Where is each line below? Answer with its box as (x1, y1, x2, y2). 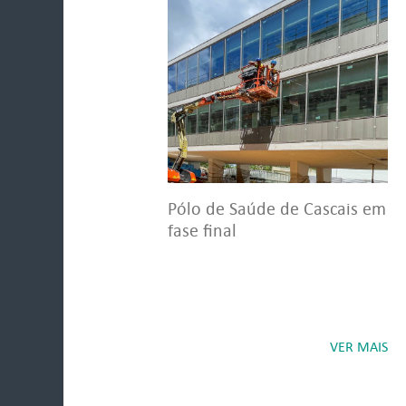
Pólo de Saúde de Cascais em (168, 198, 386, 219)
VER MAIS (330, 338, 388, 355)
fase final (168, 219, 237, 241)
